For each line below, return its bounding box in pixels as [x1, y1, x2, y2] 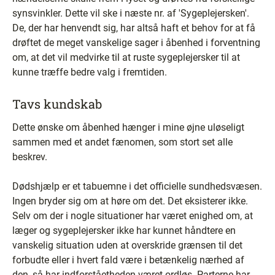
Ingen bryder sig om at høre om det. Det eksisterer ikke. [12, 195, 248, 207]
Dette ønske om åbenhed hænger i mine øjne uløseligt [12, 122, 244, 133]
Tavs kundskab [12, 96, 102, 112]
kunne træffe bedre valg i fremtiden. [12, 66, 167, 78]
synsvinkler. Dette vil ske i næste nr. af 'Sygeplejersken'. [12, 7, 249, 19]
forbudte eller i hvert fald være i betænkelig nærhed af [12, 254, 244, 266]
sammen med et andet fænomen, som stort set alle [12, 136, 233, 148]
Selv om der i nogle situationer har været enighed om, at [12, 210, 253, 222]
